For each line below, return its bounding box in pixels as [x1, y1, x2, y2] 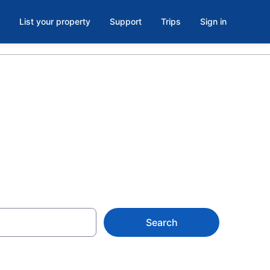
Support [110, 16, 142, 27]
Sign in [200, 16, 227, 27]
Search [145, 216, 178, 228]
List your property [19, 16, 90, 27]
